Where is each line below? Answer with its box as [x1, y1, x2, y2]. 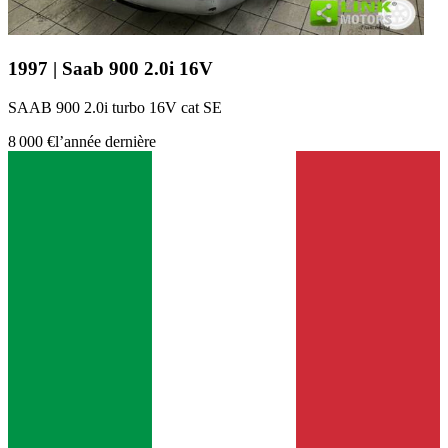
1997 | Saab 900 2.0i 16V [8, 58, 213, 80]
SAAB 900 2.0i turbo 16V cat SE [8, 98, 222, 116]
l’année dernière [55, 132, 156, 150]
